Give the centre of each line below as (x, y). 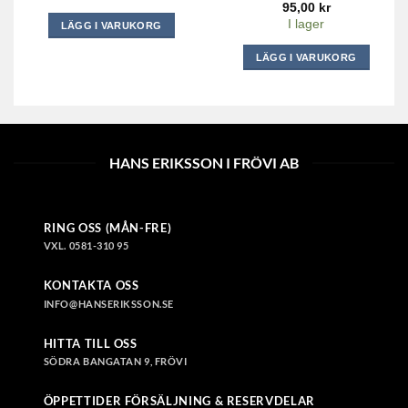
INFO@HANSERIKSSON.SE (108, 303)
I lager (306, 25)
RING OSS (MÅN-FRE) (107, 228)
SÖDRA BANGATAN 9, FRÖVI (115, 362)
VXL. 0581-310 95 (86, 246)
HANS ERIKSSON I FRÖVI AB (204, 163)
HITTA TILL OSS (90, 343)
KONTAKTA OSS (91, 286)
